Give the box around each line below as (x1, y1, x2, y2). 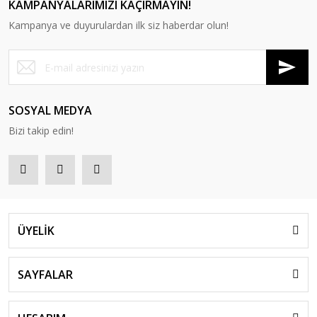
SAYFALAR (18, 267, 73, 282)
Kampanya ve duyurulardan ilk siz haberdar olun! (8, 18, 229, 32)
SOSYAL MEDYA (8, 103, 92, 118)
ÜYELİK (18, 223, 54, 238)
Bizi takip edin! (8, 124, 74, 137)
